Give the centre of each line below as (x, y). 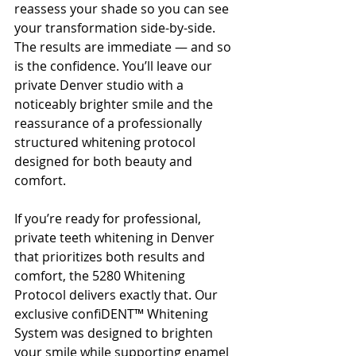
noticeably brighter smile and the (115, 104)
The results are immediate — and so (124, 47)
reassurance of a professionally (110, 123)
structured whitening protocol (106, 142)
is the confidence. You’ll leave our (115, 66)
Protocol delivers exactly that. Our (118, 295)
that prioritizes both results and (111, 257)
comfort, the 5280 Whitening (101, 276)
